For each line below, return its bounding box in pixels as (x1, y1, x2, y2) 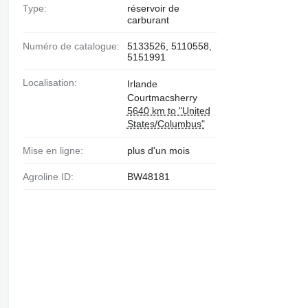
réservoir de (126, 3, 179, 14)
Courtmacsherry (126, 92, 197, 103)
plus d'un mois (126, 145, 190, 156)
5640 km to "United (126, 105, 210, 116)
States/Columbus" (126, 118, 205, 129)
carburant (126, 14, 169, 25)
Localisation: (27, 77, 77, 88)
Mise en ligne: (30, 145, 83, 156)
